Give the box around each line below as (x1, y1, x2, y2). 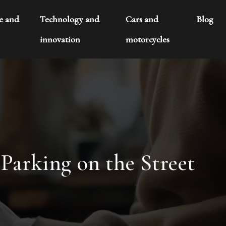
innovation (39, 34, 80, 45)
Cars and (126, 14, 159, 25)
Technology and (39, 14, 99, 25)
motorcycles (126, 34, 170, 45)
